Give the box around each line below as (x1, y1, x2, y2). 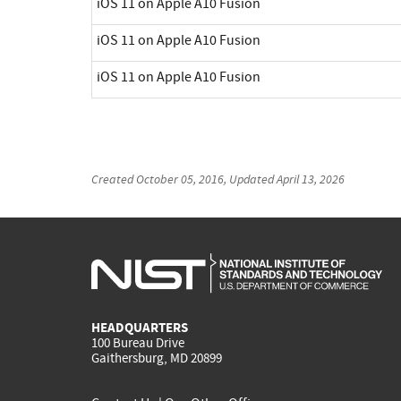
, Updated (224, 170, 277, 187)
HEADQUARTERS (91, 319, 188, 337)
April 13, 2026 (277, 170, 345, 187)
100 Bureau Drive (91, 334, 184, 353)
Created (91, 170, 136, 187)
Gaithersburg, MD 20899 (91, 349, 222, 368)
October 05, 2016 (136, 170, 224, 187)
